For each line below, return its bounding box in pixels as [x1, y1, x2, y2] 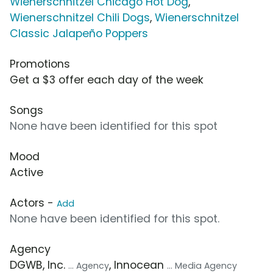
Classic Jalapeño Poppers [10, 26, 148, 41]
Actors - [10, 196, 57, 211]
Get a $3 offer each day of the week [10, 73, 204, 88]
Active [10, 165, 43, 180]
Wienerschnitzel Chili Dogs [10, 10, 150, 26]
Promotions [10, 57, 70, 72]
